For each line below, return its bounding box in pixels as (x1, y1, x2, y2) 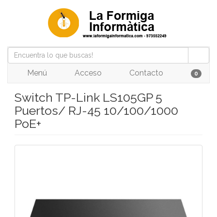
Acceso (72, 68, 102, 77)
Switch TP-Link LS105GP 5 (15, 90, 162, 105)
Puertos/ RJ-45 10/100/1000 (15, 103, 178, 118)
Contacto (127, 68, 163, 77)
